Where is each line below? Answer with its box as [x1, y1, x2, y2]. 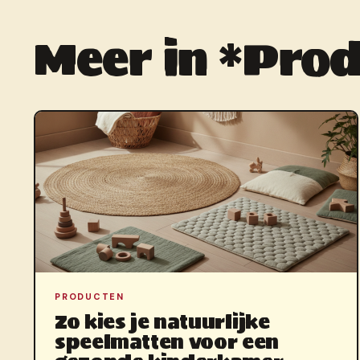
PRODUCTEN [55, 291, 125, 303]
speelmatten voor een [55, 326, 279, 358]
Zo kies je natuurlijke [55, 306, 270, 338]
